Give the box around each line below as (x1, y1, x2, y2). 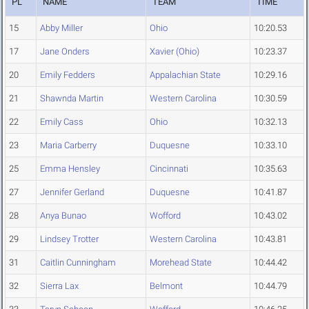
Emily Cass (40, 117, 83, 128)
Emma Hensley (40, 163, 100, 175)
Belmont (150, 281, 183, 292)
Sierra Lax (40, 281, 79, 292)
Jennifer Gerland (40, 187, 104, 198)
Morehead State (150, 257, 212, 268)
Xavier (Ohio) (150, 46, 199, 57)
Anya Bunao (40, 210, 86, 221)
